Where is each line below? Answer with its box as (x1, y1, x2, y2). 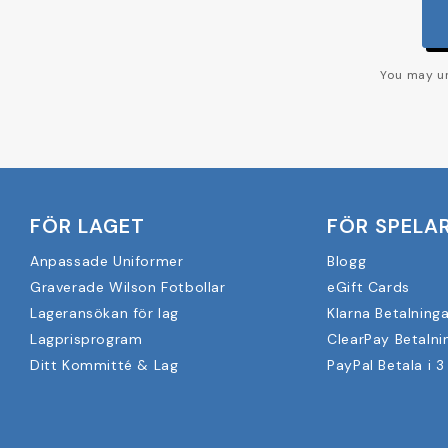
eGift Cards (327, 277, 410, 296)
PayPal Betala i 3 (327, 355, 445, 374)
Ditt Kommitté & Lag (30, 355, 179, 374)
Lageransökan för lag (30, 303, 179, 322)
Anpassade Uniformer (30, 251, 184, 270)
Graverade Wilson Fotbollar (30, 277, 226, 296)
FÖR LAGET (30, 212, 145, 239)
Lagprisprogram (30, 329, 143, 348)
